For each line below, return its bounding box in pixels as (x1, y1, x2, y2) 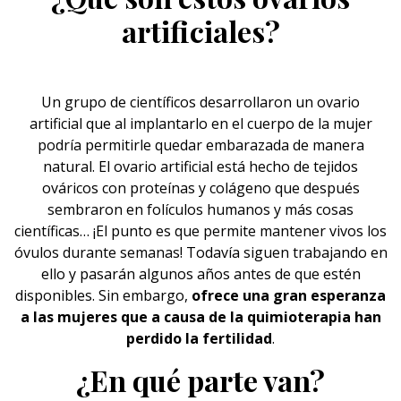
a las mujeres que (20, 307, 151, 327)
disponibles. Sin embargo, (15, 286, 192, 305)
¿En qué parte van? (76, 361, 325, 399)
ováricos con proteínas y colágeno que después (41, 178, 360, 198)
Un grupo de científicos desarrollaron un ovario (41, 92, 360, 112)
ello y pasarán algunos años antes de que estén (40, 264, 361, 284)
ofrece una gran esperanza (192, 286, 386, 305)
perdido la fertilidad (126, 328, 272, 348)
